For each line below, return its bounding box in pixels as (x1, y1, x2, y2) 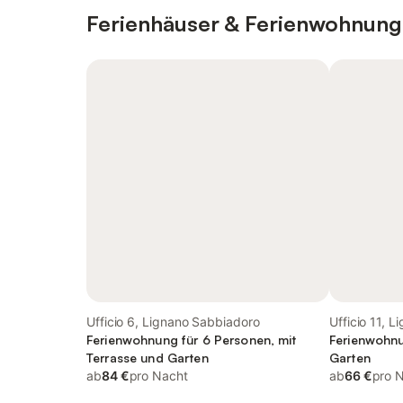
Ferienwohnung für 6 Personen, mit (86, 332, 297, 347)
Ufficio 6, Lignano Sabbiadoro (86, 314, 260, 329)
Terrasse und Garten (86, 350, 209, 365)
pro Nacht (129, 368, 188, 383)
